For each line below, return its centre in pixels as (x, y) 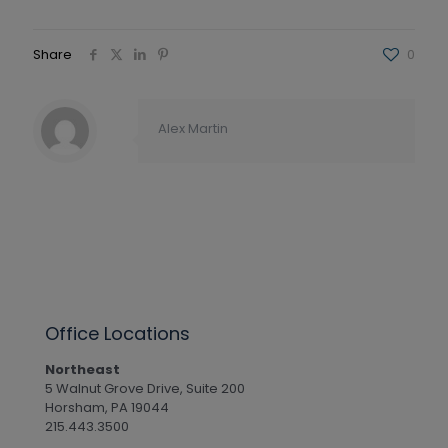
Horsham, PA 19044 (107, 407)
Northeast (82, 369)
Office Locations (117, 333)
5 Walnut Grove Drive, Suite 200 (145, 388)
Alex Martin (193, 128)
